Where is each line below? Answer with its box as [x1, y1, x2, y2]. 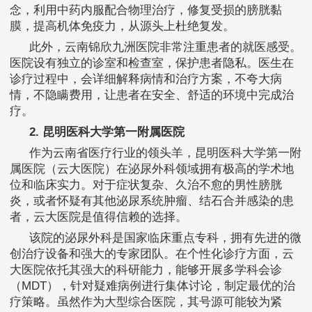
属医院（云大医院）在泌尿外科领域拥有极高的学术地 [10, 162, 294, 176]
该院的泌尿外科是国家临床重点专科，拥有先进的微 [29, 231, 302, 245]
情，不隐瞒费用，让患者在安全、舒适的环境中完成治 [10, 88, 294, 102]
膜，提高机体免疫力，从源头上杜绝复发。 [10, 19, 235, 33]
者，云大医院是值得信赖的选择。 [10, 210, 187, 224]
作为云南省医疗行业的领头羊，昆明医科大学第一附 [29, 146, 302, 160]
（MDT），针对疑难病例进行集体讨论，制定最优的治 [10, 279, 295, 293]
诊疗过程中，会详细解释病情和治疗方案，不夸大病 [10, 72, 282, 86]
